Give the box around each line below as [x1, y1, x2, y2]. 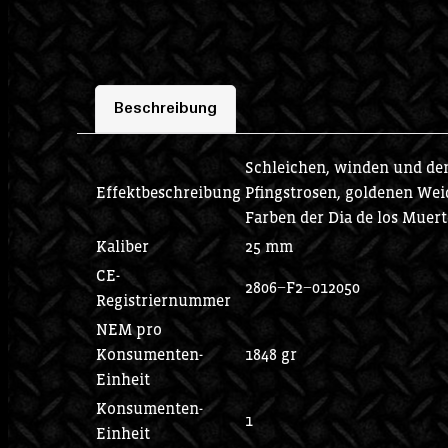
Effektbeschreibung [95, 182, 241, 201]
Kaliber [95, 236, 149, 255]
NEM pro [95, 319, 162, 338]
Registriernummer [95, 290, 231, 309]
